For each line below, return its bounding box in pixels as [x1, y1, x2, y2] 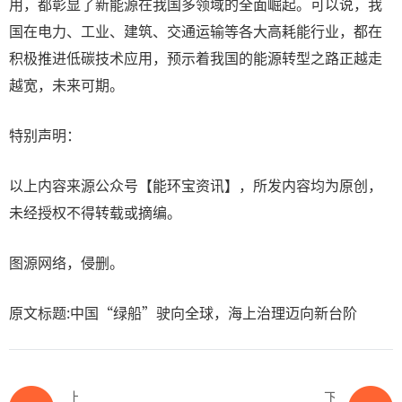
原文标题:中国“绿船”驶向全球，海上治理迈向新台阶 [9, 301, 357, 323]
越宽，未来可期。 [9, 74, 124, 95]
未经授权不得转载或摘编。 [9, 201, 181, 223]
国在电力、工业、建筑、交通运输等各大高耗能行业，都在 [9, 20, 382, 41]
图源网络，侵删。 [9, 251, 124, 273]
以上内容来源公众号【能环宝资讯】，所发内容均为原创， [9, 174, 382, 196]
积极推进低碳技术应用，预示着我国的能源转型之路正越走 [9, 47, 382, 68]
